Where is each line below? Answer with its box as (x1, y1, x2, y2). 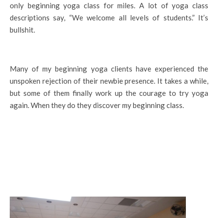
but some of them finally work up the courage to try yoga (10, 89, 208, 97)
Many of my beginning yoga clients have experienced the (10, 64, 208, 73)
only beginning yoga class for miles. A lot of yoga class (10, 1, 208, 10)
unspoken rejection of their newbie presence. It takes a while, (10, 76, 208, 85)
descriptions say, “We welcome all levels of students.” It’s (10, 13, 208, 22)
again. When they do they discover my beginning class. (10, 101, 184, 109)
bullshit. (10, 25, 35, 34)
